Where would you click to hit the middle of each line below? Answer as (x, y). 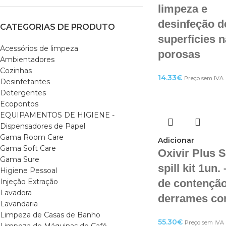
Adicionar (176, 140)
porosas (179, 54)
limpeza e (182, 9)
